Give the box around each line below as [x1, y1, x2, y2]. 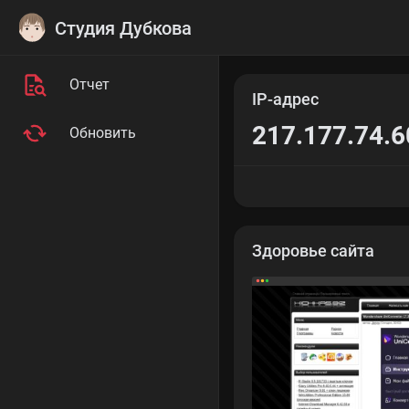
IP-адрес [252, 90, 319, 109]
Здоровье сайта [252, 242, 374, 260]
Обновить [69, 124, 136, 142]
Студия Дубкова [55, 17, 193, 39]
